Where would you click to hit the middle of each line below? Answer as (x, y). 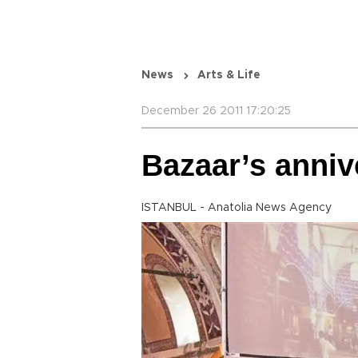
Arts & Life (229, 75)
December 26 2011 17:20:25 (216, 111)
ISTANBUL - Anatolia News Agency (237, 208)
